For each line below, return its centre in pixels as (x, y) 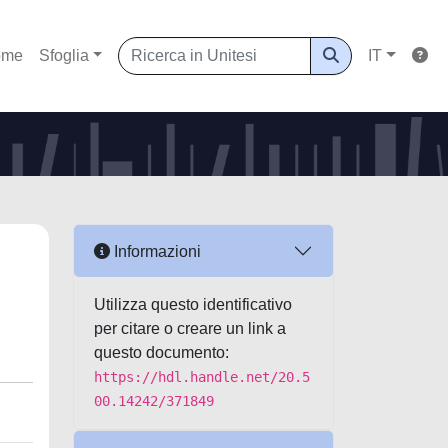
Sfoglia (63, 55)
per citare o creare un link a (190, 328)
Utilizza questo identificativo (193, 304)
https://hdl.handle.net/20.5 (202, 377)
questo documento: (161, 352)
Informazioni (155, 251)
